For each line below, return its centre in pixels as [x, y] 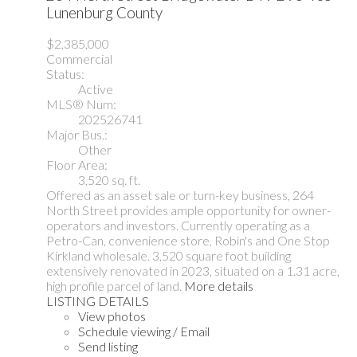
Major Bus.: [77, 135]
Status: [65, 74]
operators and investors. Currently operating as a [178, 226]
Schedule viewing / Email [144, 331]
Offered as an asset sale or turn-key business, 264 [180, 195]
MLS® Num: [81, 104]
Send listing [108, 347]
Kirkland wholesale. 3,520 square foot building [169, 256]
